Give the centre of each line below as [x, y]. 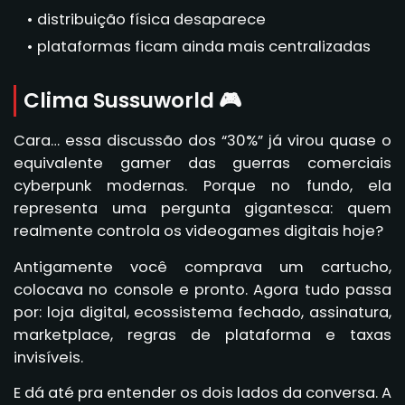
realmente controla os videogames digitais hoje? [198, 231]
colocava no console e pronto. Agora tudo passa [202, 289]
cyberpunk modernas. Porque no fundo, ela [202, 185]
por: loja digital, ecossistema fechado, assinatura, [202, 312]
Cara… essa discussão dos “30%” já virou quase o [202, 140]
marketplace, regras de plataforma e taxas [202, 334]
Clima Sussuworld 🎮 [132, 100]
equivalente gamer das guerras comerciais [202, 163]
